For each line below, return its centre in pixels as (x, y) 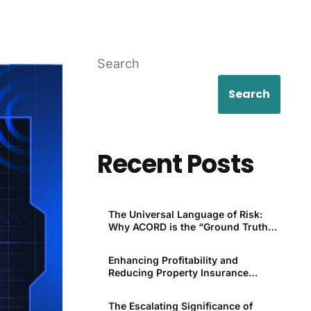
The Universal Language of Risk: (186, 215)
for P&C (127, 239)
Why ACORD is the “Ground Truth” (191, 227)
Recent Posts (176, 165)
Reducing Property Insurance (179, 273)
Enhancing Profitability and (174, 260)
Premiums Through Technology (185, 285)
